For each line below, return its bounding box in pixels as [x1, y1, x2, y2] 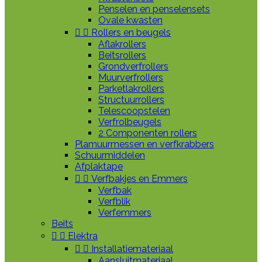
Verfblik [98, 196, 130, 207]
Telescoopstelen [98, 105, 170, 116]
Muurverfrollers [98, 72, 163, 83]
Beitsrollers [98, 50, 146, 61]
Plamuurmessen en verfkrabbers [75, 139, 214, 150]
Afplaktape [75, 161, 123, 172]
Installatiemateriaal [91, 243, 173, 254]
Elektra [68, 230, 98, 242]
